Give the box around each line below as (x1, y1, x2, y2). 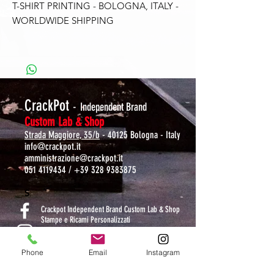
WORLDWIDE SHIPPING (12, 15, 114, 27)
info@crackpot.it (24, 141, 81, 153)
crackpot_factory (41, 256, 88, 267)
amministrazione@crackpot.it (24, 152, 123, 165)
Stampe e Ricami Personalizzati (41, 215, 130, 226)
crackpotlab (41, 235, 73, 246)
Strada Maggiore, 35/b (24, 129, 100, 141)
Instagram (146, 247, 180, 257)
